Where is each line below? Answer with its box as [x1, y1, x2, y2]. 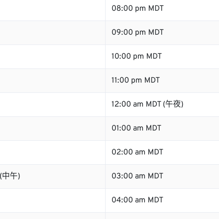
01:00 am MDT [111, 124, 161, 133]
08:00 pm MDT [111, 4, 164, 14]
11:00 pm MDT [111, 76, 160, 86]
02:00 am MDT [111, 148, 163, 157]
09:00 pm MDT [111, 28, 164, 38]
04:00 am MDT [111, 196, 163, 205]
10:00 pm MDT [111, 52, 162, 62]
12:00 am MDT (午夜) [111, 100, 183, 109]
